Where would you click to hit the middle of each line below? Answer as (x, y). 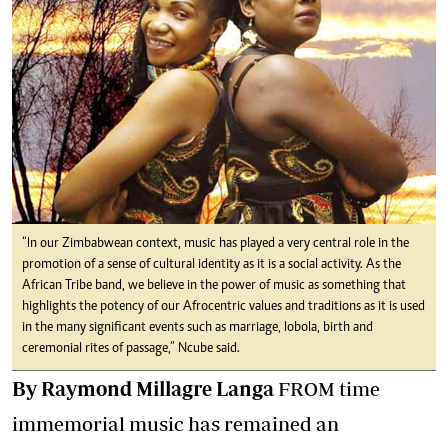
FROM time (329, 389)
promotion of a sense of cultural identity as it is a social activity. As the (211, 265)
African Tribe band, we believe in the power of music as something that (214, 286)
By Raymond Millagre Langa (145, 389)
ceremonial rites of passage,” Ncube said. (131, 349)
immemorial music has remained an (175, 424)
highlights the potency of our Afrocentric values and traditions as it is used (223, 307)
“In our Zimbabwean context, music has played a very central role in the (215, 244)
